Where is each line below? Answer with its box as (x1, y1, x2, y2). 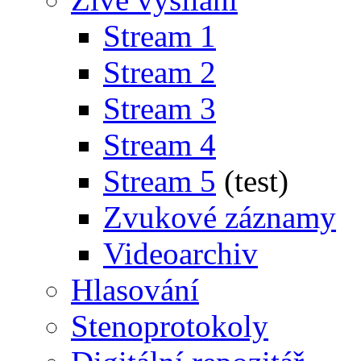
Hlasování (71, 272, 199, 307)
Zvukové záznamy (103, 199, 336, 234)
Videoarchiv (103, 235, 258, 271)
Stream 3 (103, 90, 216, 126)
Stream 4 (103, 127, 216, 162)
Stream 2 (103, 54, 216, 89)
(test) (216, 163, 288, 198)
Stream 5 (103, 163, 216, 198)
